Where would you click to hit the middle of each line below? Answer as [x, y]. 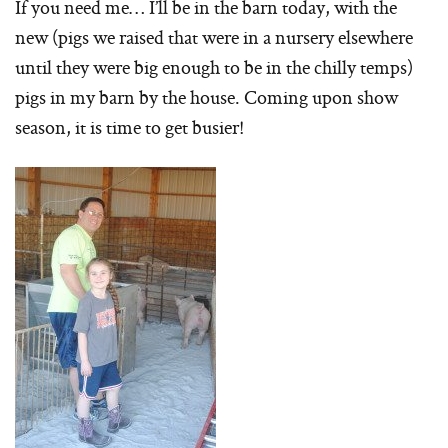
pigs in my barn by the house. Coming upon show [206, 97]
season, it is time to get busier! [129, 127]
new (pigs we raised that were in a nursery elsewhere [214, 37]
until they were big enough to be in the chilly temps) [214, 67]
